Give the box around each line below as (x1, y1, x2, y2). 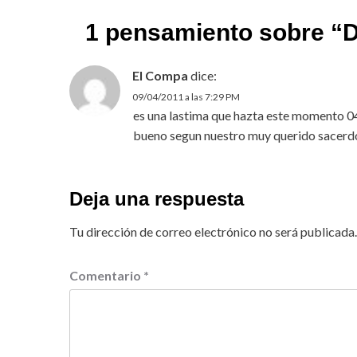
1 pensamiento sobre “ (85, 18, 343, 45)
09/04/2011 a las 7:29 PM (132, 90, 240, 103)
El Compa (132, 67, 188, 83)
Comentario (69, 267, 143, 283)
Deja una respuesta (69, 187, 244, 210)
